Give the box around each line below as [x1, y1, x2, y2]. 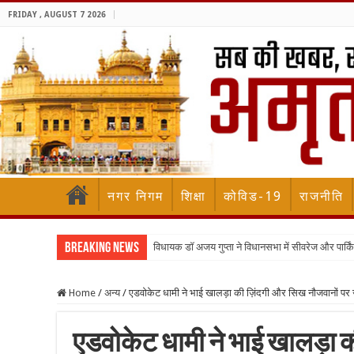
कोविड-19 [224, 189, 282, 205]
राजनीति [299, 189, 344, 205]
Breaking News [65, 241, 139, 257]
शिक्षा [181, 189, 206, 205]
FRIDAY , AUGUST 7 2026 [8, 10, 106, 19]
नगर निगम [107, 189, 164, 205]
